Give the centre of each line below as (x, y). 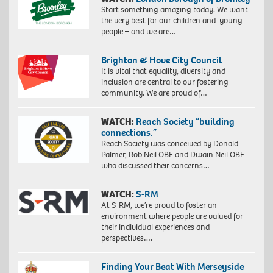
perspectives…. (126, 238)
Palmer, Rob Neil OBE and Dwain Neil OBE (172, 155)
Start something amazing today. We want (174, 10)
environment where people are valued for (172, 216)
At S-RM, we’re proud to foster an (159, 205)
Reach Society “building (185, 122)
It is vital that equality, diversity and (163, 71)
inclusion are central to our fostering (165, 82)
